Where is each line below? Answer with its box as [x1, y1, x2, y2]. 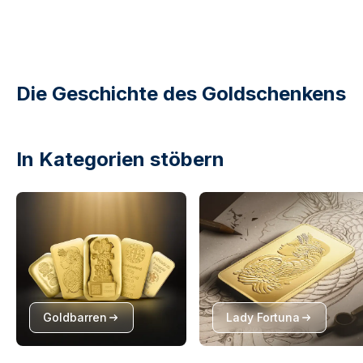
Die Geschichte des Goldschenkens [16, 82, 346, 106]
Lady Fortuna [226, 310, 300, 325]
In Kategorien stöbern [16, 147, 224, 172]
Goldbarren [43, 310, 107, 325]
